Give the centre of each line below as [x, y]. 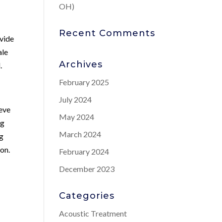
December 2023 [87, 169]
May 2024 [77, 117]
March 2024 [80, 134]
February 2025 [84, 82]
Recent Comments [107, 33]
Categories [87, 196]
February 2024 [84, 151]
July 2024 [76, 99]
